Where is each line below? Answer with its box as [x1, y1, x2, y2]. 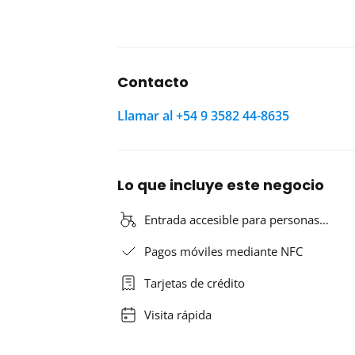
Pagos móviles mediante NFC [144, 243, 303, 260]
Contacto [117, 72, 189, 93]
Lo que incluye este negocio [117, 175, 324, 196]
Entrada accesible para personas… [144, 212, 329, 228]
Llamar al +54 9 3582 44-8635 [117, 107, 289, 125]
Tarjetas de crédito [144, 275, 245, 292]
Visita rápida [144, 307, 212, 323]
